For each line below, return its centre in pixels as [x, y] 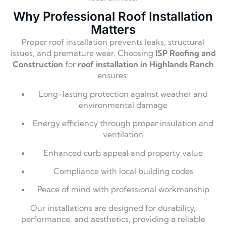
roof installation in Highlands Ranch [146, 64]
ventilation [123, 134]
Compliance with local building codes [123, 171]
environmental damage [123, 105]
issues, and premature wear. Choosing [83, 53]
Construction [38, 64]
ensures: [113, 75]
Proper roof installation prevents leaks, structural [113, 42]
